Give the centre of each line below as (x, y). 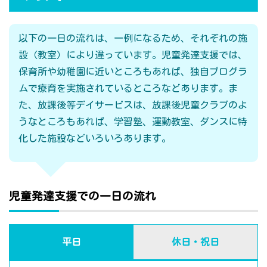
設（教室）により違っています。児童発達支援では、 (133, 55)
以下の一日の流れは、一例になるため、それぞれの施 (133, 38)
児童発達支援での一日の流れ (83, 196)
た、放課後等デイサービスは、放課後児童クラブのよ (133, 105)
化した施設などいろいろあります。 (95, 139)
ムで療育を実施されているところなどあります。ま (128, 89)
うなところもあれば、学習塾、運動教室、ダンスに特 (133, 122)
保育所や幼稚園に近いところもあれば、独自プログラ (133, 72)
